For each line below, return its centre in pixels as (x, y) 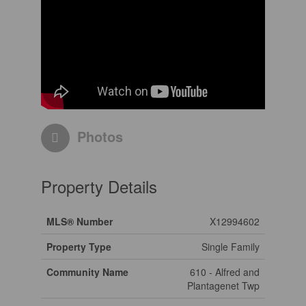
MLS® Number (79, 221)
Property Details (99, 186)
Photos (100, 136)
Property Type (79, 246)
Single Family (230, 246)
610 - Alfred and (224, 272)
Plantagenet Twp (223, 285)
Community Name (87, 272)
